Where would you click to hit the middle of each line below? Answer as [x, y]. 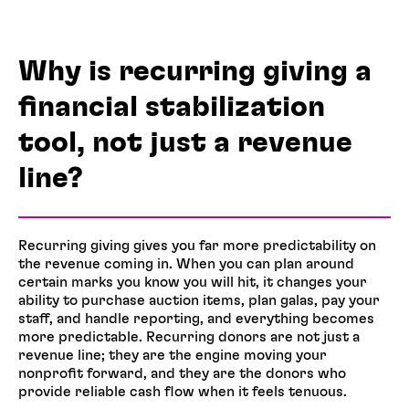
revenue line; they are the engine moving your [173, 356]
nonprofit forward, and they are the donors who [182, 374]
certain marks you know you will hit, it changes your [193, 283]
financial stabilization [172, 106]
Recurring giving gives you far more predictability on [197, 246]
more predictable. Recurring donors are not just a [189, 337]
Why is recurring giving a [195, 71]
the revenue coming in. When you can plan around [186, 264]
